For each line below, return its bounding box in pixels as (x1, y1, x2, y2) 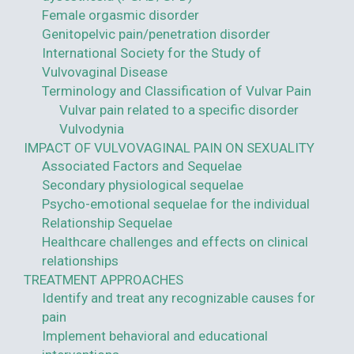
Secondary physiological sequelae (41, 177, 243, 193)
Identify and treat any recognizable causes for (41, 290, 315, 306)
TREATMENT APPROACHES (24, 272, 183, 288)
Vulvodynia (59, 121, 124, 137)
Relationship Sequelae (41, 215, 172, 231)
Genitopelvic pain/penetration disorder (41, 26, 270, 42)
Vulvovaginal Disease (41, 64, 168, 80)
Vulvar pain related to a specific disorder (59, 102, 299, 118)
